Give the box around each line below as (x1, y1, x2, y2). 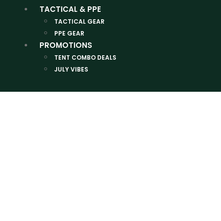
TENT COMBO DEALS (54, 53, 116, 62)
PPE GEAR (54, 29, 84, 38)
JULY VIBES (54, 65, 88, 74)
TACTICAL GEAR (54, 17, 105, 26)
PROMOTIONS (39, 40, 92, 51)
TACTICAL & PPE (39, 4, 101, 15)
